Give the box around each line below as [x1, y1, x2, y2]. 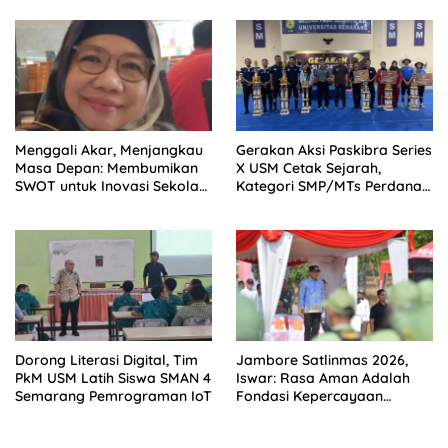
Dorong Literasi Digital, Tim [15, 350, 198, 369]
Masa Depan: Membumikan [15, 158, 198, 177]
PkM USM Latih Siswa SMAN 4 [15, 368, 211, 387]
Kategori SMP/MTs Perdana [236, 176, 422, 195]
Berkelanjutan [15, 194, 109, 213]
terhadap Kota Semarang [236, 404, 409, 423]
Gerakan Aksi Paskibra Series [236, 140, 432, 159]
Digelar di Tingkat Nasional [236, 194, 419, 213]
